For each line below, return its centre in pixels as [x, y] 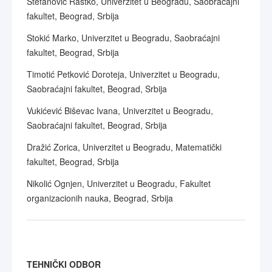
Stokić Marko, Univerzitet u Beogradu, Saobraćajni [123, 38]
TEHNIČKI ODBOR [64, 264]
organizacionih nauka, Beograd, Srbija [100, 198]
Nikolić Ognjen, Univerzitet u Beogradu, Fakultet [119, 183]
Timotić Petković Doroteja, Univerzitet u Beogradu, [123, 74]
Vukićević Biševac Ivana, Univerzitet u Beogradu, [120, 110]
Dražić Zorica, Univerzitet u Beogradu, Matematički [124, 147]
